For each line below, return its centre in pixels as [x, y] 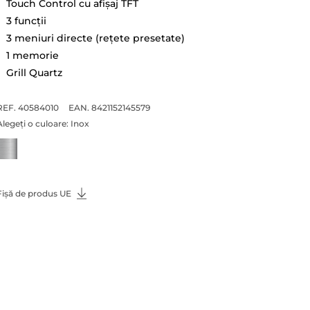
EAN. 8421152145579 [109, 107]
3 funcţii [26, 20]
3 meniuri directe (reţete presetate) [95, 38]
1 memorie [32, 55]
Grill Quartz [34, 72]
